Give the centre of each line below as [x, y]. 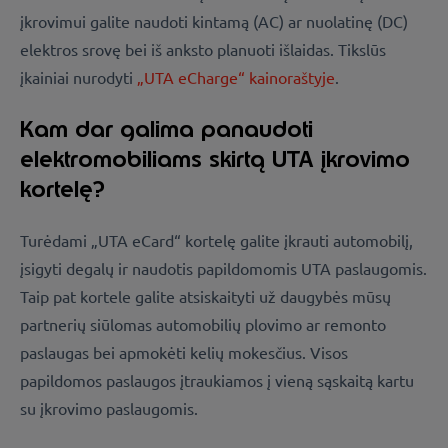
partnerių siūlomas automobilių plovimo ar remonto [203, 324]
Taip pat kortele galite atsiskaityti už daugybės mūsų [205, 296]
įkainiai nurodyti [78, 77]
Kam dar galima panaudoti [166, 128]
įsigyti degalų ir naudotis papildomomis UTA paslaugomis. [223, 268]
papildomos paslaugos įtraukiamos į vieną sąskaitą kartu [217, 380]
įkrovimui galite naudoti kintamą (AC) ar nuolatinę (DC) [214, 21]
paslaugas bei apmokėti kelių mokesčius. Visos [184, 352]
